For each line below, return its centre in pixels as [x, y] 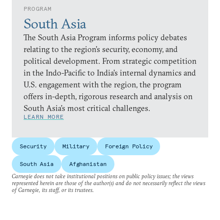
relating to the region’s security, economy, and [101, 49]
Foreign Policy [129, 146]
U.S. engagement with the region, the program [103, 84]
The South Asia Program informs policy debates [105, 37]
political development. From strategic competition [110, 61]
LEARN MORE [44, 117]
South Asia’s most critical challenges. [87, 108]
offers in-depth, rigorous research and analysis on [108, 96]
